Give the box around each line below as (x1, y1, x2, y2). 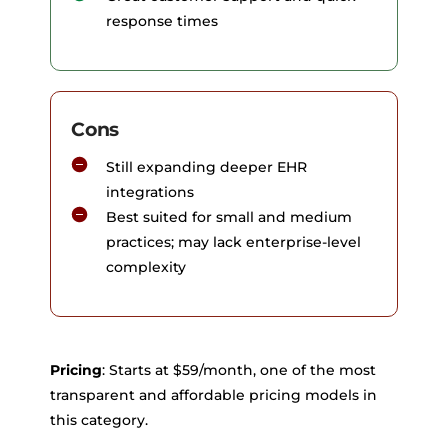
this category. (50, 410, 148, 429)
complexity (106, 257, 186, 276)
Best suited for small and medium (106, 207, 352, 226)
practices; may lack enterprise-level (106, 232, 361, 251)
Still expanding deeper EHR (106, 157, 307, 176)
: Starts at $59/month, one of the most (102, 360, 376, 379)
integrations (106, 182, 194, 201)
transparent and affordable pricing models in (50, 385, 377, 404)
